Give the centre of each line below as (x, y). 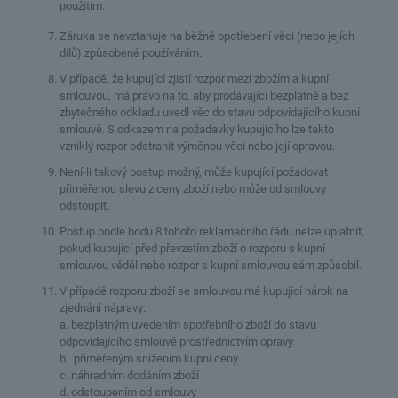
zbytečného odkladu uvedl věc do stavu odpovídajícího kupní (209, 112)
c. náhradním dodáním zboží (129, 375)
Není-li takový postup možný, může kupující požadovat (193, 172)
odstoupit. (84, 206)
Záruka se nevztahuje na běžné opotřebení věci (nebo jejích (207, 36)
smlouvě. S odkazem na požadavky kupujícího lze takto (196, 129)
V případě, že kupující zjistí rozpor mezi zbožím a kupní (194, 79)
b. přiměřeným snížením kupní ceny (148, 358)
